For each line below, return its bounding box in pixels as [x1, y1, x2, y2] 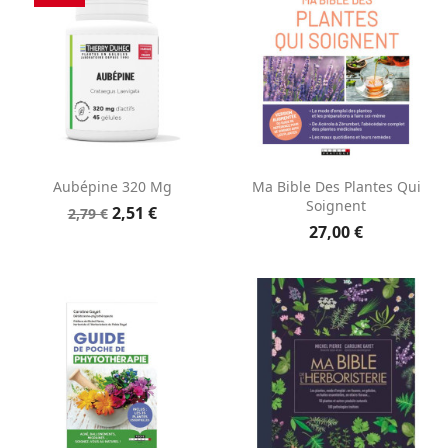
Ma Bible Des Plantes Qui [251, 177, 421, 197]
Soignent [306, 196, 366, 216]
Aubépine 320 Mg [52, 177, 172, 197]
